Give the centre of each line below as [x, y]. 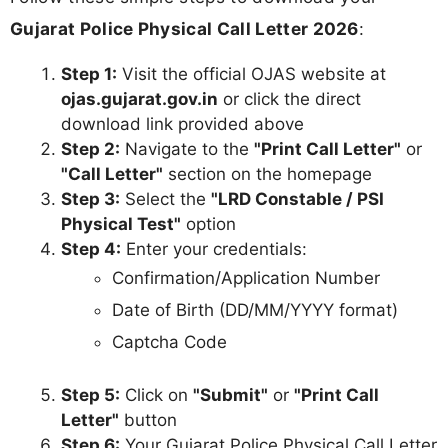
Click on [156, 395]
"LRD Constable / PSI [297, 198]
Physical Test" [121, 223]
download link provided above [182, 123]
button [148, 420]
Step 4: [91, 248]
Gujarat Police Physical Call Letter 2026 [184, 28]
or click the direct [289, 98]
